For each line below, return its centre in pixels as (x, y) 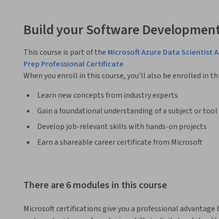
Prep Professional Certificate (74, 64)
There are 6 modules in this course (95, 186)
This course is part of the (66, 53)
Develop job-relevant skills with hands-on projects (122, 127)
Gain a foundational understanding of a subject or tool (127, 111)
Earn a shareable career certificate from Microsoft (120, 142)
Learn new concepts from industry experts (108, 96)
